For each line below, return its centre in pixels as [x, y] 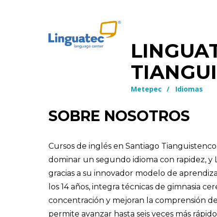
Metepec [146, 89]
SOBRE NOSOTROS [119, 116]
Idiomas [189, 89]
